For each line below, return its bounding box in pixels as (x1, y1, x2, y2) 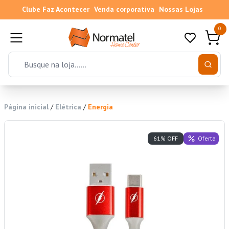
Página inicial (4, 102, 49, 112)
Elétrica (55, 102, 81, 112)
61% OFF (153, 134, 178, 143)
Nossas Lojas (158, 5, 203, 14)
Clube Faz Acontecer (21, 5, 89, 14)
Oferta (197, 134, 216, 142)
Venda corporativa (94, 5, 154, 14)
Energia (88, 102, 113, 112)
